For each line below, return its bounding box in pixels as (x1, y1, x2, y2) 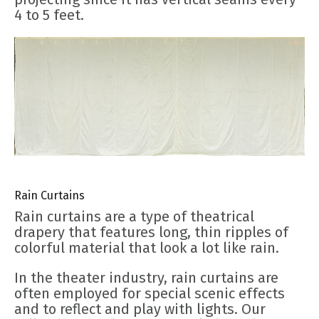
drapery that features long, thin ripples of (14, 224, 288, 241)
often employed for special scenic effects (14, 285, 285, 303)
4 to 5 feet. (14, 6, 84, 24)
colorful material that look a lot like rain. (14, 239, 279, 257)
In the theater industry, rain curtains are (14, 269, 278, 287)
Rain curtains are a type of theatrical (14, 208, 254, 226)
